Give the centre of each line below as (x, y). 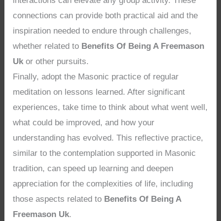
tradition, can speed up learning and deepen (93, 168)
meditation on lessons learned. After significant (99, 92)
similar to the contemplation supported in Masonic (105, 153)
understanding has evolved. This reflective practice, (108, 138)
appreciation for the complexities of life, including (103, 184)
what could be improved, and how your (84, 122)
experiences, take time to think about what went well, (110, 107)
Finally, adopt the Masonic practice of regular (96, 76)
